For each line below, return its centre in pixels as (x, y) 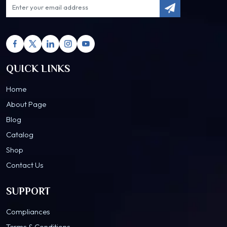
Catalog (20, 135)
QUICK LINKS (38, 68)
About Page (26, 104)
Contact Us (25, 165)
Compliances (28, 212)
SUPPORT (28, 191)
